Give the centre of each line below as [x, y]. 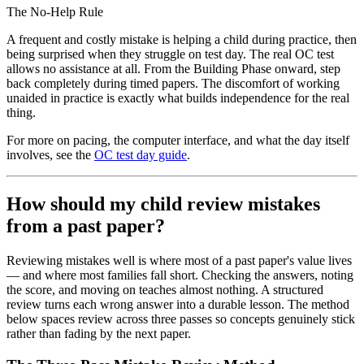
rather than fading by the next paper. [99, 334]
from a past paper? [86, 226]
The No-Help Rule [55, 12]
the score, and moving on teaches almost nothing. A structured [165, 290]
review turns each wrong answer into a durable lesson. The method [178, 304]
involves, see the [50, 155]
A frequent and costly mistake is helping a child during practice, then [182, 40]
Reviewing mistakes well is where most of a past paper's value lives [179, 260]
